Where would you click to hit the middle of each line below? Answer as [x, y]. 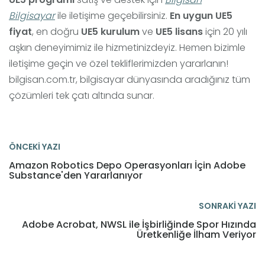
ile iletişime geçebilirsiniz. [112, 15]
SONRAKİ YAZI [227, 206]
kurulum [119, 31]
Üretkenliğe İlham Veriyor [196, 234]
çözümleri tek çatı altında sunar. [82, 95]
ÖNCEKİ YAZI [35, 146]
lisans [188, 31]
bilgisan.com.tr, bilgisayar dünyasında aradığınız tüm [130, 79]
